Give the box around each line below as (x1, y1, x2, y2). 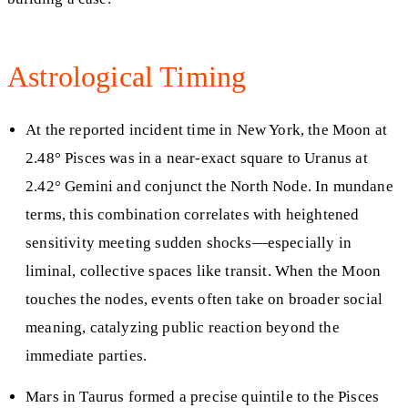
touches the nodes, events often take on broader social (25, 291, 383, 309)
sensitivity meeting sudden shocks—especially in (25, 234, 352, 252)
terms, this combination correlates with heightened (25, 206, 360, 224)
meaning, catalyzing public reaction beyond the (25, 319, 340, 337)
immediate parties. (25, 347, 148, 365)
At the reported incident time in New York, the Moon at (25, 121, 388, 139)
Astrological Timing (7, 59, 247, 93)
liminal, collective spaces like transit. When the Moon (25, 262, 382, 280)
